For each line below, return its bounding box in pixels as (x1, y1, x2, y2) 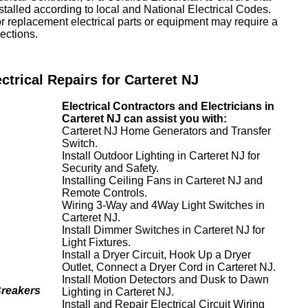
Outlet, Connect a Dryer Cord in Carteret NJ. (62, 261, 276, 273)
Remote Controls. (62, 187, 147, 199)
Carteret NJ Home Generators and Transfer (62, 125, 271, 137)
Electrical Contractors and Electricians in (62, 100, 274, 112)
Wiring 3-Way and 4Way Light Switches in (62, 199, 265, 211)
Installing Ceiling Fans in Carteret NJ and (62, 175, 263, 186)
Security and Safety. (62, 162, 159, 174)
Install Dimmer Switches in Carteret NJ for (62, 224, 265, 236)
